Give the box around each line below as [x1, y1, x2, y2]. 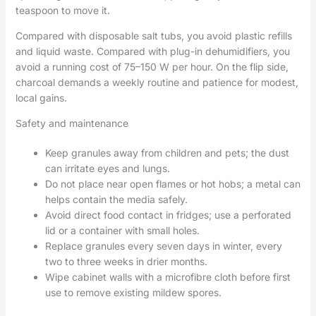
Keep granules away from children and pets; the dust [44, 146, 289, 159]
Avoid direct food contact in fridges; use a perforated [44, 208, 291, 221]
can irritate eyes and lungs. [44, 162, 170, 174]
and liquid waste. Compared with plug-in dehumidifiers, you [15, 44, 290, 57]
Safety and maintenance [15, 116, 128, 129]
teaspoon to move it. [15, 4, 110, 16]
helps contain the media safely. [44, 193, 188, 205]
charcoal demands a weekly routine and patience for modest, [15, 75, 298, 88]
